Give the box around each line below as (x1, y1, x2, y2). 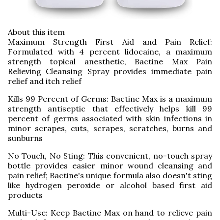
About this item (8, 27, 65, 37)
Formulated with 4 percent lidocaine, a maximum (8, 47, 212, 57)
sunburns (8, 133, 43, 143)
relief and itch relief (8, 76, 82, 86)
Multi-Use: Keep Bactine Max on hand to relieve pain (8, 208, 212, 218)
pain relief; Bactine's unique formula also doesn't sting (8, 170, 212, 181)
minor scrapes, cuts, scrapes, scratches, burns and (8, 123, 212, 134)
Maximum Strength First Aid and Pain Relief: (8, 37, 212, 47)
